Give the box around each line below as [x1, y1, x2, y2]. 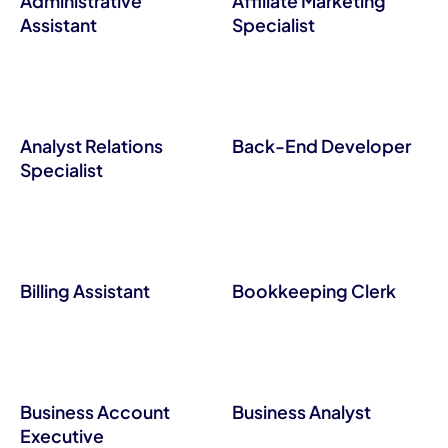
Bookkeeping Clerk [231, 280, 396, 303]
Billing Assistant [19, 280, 150, 303]
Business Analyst [231, 400, 371, 423]
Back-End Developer [231, 135, 411, 158]
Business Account [19, 400, 170, 423]
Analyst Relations [19, 135, 163, 158]
